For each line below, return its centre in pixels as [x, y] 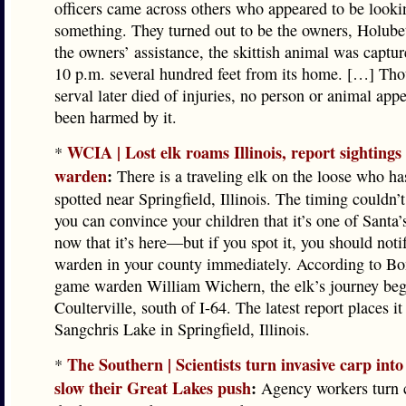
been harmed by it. [116, 117]
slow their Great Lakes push [153, 388]
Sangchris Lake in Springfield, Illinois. [182, 329]
